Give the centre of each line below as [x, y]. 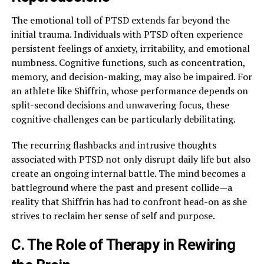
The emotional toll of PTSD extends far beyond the [120, 20]
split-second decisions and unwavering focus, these [120, 105]
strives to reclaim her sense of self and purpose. [113, 216]
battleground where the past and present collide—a [121, 188]
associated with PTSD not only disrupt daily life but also [131, 159]
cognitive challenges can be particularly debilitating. [123, 119]
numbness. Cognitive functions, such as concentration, [128, 63]
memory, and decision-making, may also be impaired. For [131, 77]
